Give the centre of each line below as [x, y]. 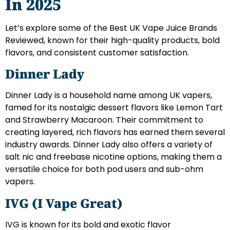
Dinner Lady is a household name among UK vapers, [109, 95]
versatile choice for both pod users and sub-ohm [104, 169]
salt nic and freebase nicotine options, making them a [113, 157]
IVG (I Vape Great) [64, 203]
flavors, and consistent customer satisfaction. [97, 52]
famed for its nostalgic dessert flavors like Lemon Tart [114, 108]
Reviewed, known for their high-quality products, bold [112, 40]
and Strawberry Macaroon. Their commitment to [104, 120]
